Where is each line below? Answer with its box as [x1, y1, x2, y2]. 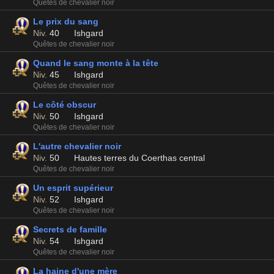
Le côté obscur [33, 100, 96, 109]
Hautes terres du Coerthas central [73, 153, 206, 163]
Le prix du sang [33, 17, 98, 26]
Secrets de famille [33, 224, 107, 234]
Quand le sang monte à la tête [33, 58, 158, 68]
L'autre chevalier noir [33, 141, 121, 151]
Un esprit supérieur [33, 183, 113, 193]
